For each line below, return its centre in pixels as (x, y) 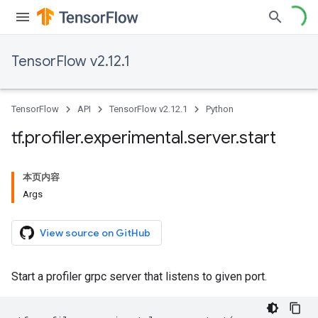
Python (220, 109)
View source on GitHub (95, 233)
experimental (134, 138)
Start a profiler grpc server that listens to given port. (139, 276)
